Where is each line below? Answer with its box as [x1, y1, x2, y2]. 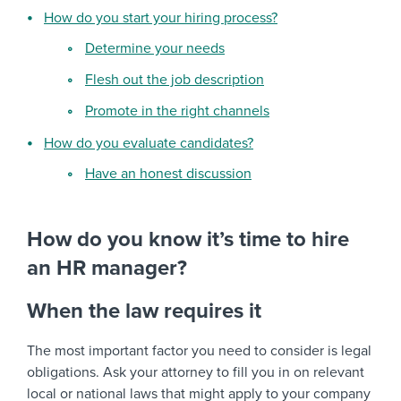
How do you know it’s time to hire [27, 226, 349, 253]
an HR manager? [27, 255, 187, 282]
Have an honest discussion [85, 165, 252, 183]
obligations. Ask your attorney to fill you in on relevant [27, 363, 364, 382]
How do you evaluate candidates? [44, 134, 253, 153]
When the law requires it [27, 298, 261, 325]
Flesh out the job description [85, 71, 264, 90]
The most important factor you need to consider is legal [27, 342, 371, 361]
